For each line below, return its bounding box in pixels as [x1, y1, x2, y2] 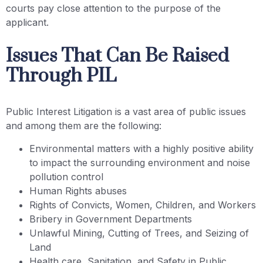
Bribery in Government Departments [29, 213, 192, 225]
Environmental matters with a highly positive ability [29, 142, 254, 154]
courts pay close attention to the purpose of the [6, 2, 221, 14]
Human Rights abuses [29, 184, 127, 197]
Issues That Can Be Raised [6, 44, 229, 69]
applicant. [6, 16, 49, 28]
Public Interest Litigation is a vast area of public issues [6, 106, 246, 118]
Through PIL [6, 64, 116, 89]
